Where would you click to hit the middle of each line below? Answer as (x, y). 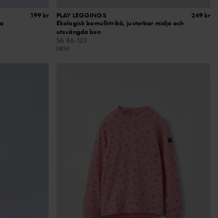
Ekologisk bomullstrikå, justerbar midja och (120, 23)
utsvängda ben (78, 32)
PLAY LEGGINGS (81, 15)
